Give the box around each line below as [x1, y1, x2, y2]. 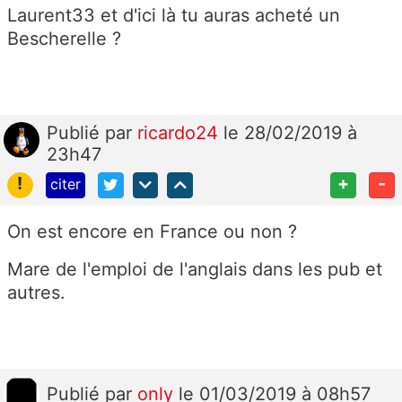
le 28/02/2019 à [223, 121, 357, 144]
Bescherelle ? [7, 27, 121, 49]
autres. [7, 281, 66, 303]
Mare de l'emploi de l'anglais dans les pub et [7, 258, 382, 280]
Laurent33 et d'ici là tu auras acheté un [7, 4, 340, 26]
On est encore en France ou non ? [7, 220, 297, 242]
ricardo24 [137, 121, 223, 144]
